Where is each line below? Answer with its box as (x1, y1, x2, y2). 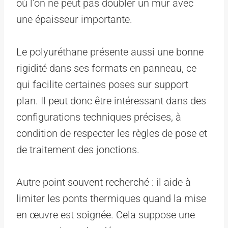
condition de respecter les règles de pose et (16, 127, 207, 139)
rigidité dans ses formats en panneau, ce (16, 62, 196, 74)
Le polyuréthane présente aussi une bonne (16, 45, 204, 58)
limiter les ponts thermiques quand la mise (16, 192, 206, 205)
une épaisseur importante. (16, 13, 132, 25)
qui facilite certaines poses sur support (16, 78, 188, 91)
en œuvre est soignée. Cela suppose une (16, 208, 195, 221)
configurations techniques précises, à (16, 110, 181, 123)
